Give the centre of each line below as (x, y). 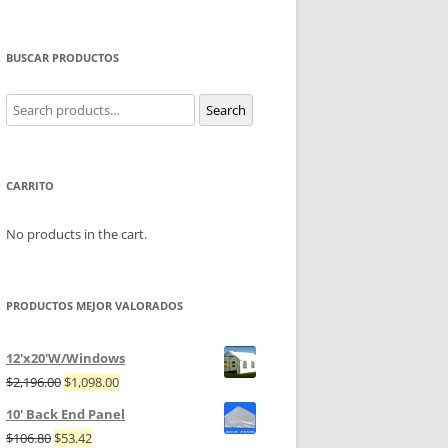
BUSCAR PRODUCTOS (62, 58)
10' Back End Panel (65, 414)
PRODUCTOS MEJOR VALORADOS (94, 306)
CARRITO (30, 186)
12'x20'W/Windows (65, 358)
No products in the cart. (76, 234)
